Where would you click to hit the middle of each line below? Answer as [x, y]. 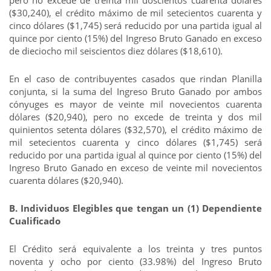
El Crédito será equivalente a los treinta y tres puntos [135, 249]
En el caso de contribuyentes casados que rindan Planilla [135, 79]
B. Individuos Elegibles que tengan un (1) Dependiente [135, 208]
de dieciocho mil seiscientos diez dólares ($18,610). [117, 51]
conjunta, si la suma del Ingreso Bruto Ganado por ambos [135, 91]
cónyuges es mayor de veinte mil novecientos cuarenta [135, 104]
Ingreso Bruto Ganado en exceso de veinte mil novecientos [135, 168]
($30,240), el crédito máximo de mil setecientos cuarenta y [135, 13]
